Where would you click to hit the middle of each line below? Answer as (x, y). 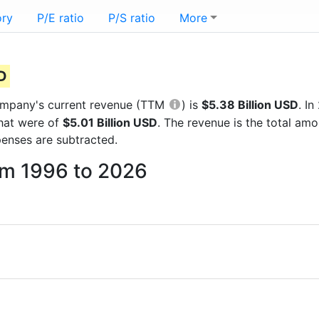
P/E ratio (61, 18)
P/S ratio (132, 18)
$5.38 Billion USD (250, 105)
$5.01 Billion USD (110, 122)
